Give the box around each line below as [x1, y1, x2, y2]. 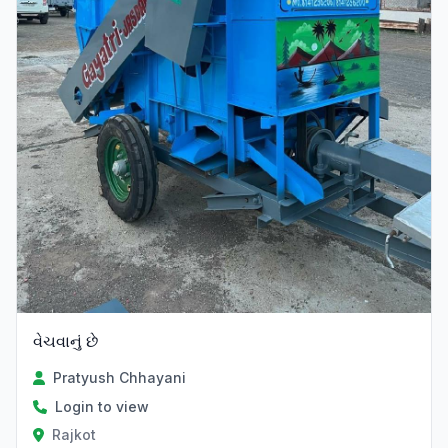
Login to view [55, 398, 149, 415]
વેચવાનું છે [33, 331, 98, 351]
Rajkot [51, 426, 96, 443]
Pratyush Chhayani [53, 369, 187, 386]
